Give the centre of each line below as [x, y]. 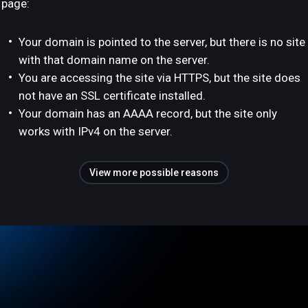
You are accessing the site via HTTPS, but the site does [159, 78]
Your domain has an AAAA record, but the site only [148, 113]
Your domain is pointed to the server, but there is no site [162, 42]
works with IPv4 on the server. [96, 131]
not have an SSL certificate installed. [112, 96]
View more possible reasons [154, 173]
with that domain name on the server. [114, 60]
